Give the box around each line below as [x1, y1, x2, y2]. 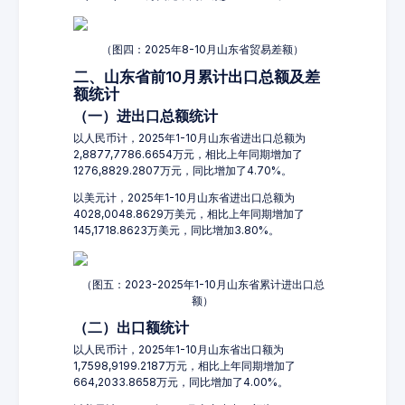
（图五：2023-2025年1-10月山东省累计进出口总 [80, 278, 325, 291]
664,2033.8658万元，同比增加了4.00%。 [73, 375, 288, 389]
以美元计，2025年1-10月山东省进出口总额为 [73, 191, 295, 204]
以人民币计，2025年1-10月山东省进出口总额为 [73, 131, 306, 145]
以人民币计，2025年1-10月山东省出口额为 [73, 343, 284, 356]
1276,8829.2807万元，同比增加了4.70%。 [73, 164, 292, 177]
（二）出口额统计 [73, 319, 189, 336]
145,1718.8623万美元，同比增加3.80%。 [73, 223, 279, 237]
